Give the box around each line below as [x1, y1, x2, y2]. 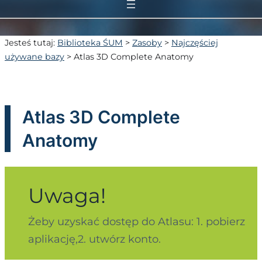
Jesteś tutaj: [5, 37, 57, 48]
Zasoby [132, 37, 162, 48]
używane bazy [5, 51, 64, 62]
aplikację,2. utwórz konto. [28, 233, 161, 246]
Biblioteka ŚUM [57, 37, 123, 48]
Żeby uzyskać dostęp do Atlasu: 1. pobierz [28, 215, 245, 229]
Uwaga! [28, 183, 106, 209]
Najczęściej [171, 37, 218, 48]
